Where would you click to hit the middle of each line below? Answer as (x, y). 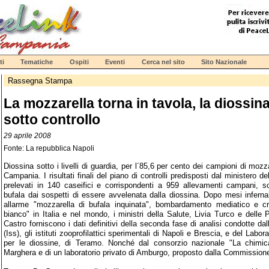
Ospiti (79, 62)
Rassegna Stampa (40, 80)
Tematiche (37, 62)
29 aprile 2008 (28, 135)
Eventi (115, 62)
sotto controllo (52, 119)
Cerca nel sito (163, 62)
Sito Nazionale (224, 62)
